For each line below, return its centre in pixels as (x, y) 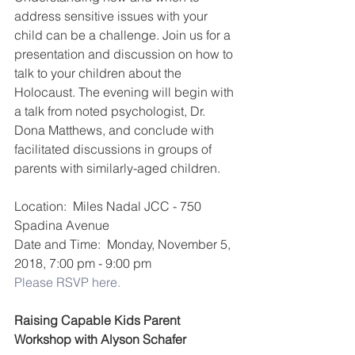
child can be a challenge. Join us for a (124, 34)
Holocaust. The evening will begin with (126, 92)
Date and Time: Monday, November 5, (124, 244)
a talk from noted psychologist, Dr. (111, 111)
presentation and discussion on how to (125, 53)
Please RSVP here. (67, 282)
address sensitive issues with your (113, 15)
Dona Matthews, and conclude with (116, 130)
